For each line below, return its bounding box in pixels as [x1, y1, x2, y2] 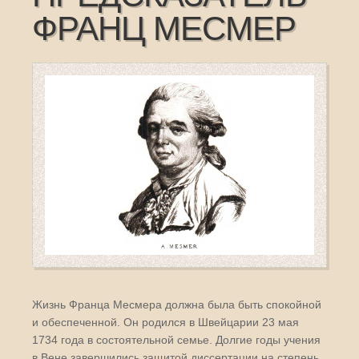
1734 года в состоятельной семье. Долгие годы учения [32, 333, 321, 346]
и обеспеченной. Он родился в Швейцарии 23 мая [32, 315, 299, 329]
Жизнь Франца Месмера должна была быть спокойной [32, 297, 321, 311]
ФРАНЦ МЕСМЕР [32, 10, 296, 48]
